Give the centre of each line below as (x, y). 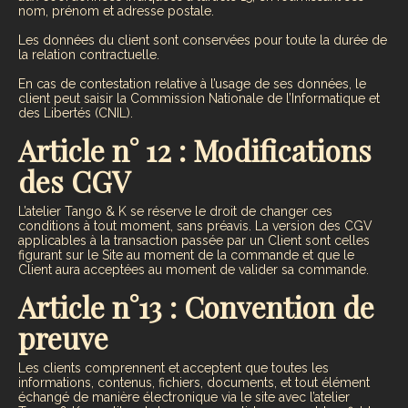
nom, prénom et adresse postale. (116, 10)
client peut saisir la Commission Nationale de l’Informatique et (199, 98)
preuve (63, 338)
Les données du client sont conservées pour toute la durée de (203, 40)
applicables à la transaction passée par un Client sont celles (194, 241)
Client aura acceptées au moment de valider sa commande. (194, 270)
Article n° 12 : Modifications (195, 149)
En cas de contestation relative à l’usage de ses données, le (192, 83)
